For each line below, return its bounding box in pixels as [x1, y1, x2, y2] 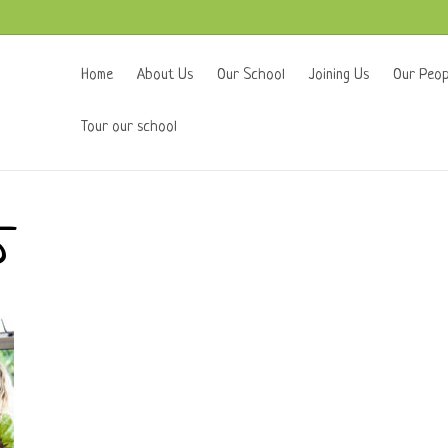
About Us [137, 67, 193, 84]
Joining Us [309, 67, 369, 84]
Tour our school [81, 119, 177, 136]
